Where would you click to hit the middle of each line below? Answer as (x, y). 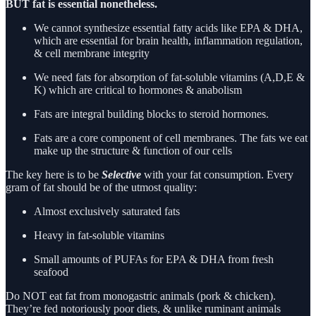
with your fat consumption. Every (217, 175)
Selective (121, 175)
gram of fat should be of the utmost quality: (101, 188)
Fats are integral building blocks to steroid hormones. (151, 114)
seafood (51, 272)
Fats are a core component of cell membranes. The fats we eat (171, 138)
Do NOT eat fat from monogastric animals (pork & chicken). (141, 296)
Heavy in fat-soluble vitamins (99, 236)
